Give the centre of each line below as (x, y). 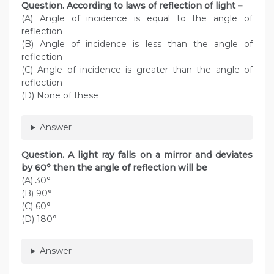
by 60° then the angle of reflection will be (118, 168)
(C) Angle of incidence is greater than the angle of (137, 70)
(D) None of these (60, 96)
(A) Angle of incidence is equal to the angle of (137, 19)
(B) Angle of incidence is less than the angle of (137, 44)
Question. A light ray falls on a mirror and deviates (137, 155)
